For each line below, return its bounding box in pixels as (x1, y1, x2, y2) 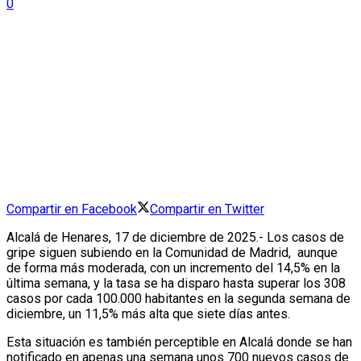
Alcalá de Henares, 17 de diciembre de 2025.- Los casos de (6, 230, 344, 246)
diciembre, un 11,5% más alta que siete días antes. (6, 306, 290, 322)
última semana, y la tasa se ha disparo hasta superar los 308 (6, 276, 346, 292)
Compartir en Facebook (6, 201, 137, 218)
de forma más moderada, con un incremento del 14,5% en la (6, 260, 340, 276)
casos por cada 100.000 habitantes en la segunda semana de (6, 291, 351, 307)
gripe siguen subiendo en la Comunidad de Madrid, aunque (6, 245, 338, 261)
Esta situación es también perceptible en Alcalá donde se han (6, 334, 352, 351)
